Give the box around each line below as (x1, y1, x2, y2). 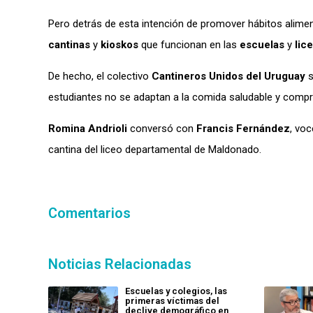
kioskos (101, 38, 141, 51)
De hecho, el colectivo (48, 69, 152, 82)
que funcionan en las (141, 38, 240, 51)
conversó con (127, 122, 196, 135)
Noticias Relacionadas (48, 255, 191, 272)
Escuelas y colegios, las (125, 285, 227, 296)
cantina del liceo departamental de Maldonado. (48, 143, 261, 156)
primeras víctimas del (125, 295, 219, 306)
